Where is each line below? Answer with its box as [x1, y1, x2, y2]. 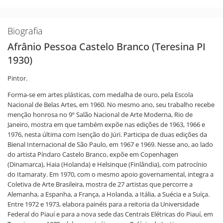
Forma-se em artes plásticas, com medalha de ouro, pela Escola [7, 90, 193, 99]
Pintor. [7, 74, 27, 83]
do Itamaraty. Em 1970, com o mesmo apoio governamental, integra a [7, 170, 214, 179]
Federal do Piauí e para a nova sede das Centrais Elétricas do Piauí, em [7, 210, 213, 219]
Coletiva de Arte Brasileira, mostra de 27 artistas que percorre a [7, 180, 193, 189]
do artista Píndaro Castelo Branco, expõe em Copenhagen [7, 150, 178, 159]
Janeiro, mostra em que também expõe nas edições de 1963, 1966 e [7, 120, 205, 129]
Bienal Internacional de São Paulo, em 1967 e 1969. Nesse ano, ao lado [7, 140, 213, 149]
